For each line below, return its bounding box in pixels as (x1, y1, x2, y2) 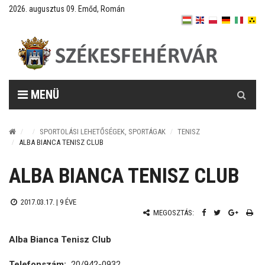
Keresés (227, 80, 257, 91)
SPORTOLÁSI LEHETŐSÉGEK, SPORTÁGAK (40, 127, 166, 136)
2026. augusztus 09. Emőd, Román (9, 4, 125, 14)
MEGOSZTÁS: (151, 208, 194, 217)
